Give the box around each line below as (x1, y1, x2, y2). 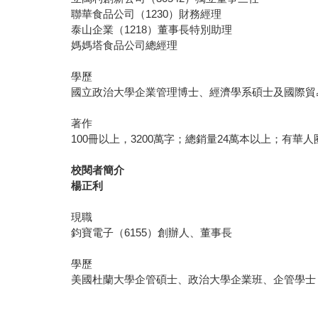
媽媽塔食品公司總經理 (71, 39, 178, 52)
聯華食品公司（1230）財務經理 (71, 8, 222, 21)
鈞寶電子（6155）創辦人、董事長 (71, 226, 233, 239)
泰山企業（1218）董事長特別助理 (71, 23, 233, 36)
